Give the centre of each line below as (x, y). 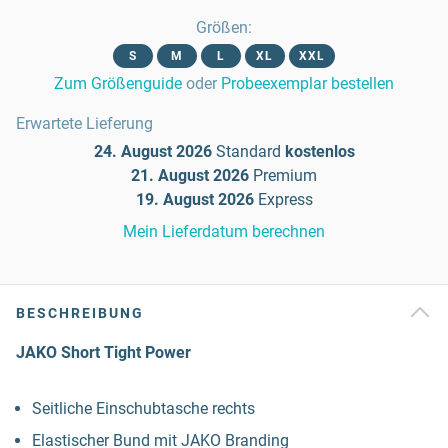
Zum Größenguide (118, 83)
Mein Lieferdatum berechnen (224, 231)
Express (285, 199)
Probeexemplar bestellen (307, 83)
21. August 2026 (190, 175)
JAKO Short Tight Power (103, 352)
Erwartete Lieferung (84, 123)
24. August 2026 (152, 151)
